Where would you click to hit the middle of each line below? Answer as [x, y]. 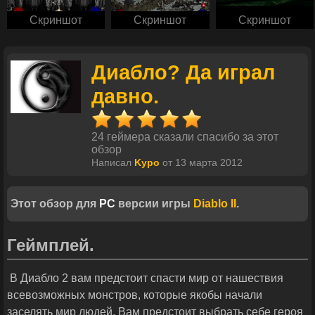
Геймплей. [51, 245]
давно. [125, 97]
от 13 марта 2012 [201, 163]
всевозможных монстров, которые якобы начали [135, 295]
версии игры [154, 204]
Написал [113, 163]
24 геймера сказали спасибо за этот [185, 137]
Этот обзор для [55, 204]
